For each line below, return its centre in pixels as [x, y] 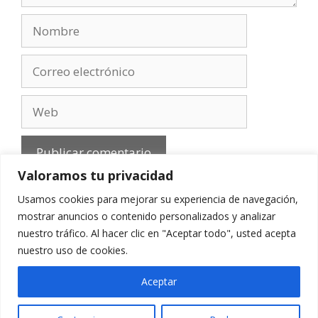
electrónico [51, 81]
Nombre [44, 22]
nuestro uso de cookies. [73, 250]
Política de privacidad [165, 249]
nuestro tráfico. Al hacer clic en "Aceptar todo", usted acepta [157, 233]
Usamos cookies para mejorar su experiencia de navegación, [158, 199]
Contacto [159, 267]
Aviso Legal [62, 249]
